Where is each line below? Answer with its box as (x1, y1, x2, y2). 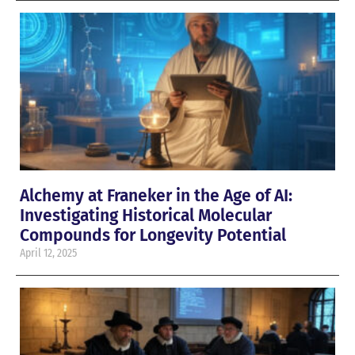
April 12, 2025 (20, 246, 77, 261)
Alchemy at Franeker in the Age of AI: (20, 185, 292, 207)
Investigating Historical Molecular (20, 205, 272, 227)
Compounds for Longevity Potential (20, 225, 286, 246)
